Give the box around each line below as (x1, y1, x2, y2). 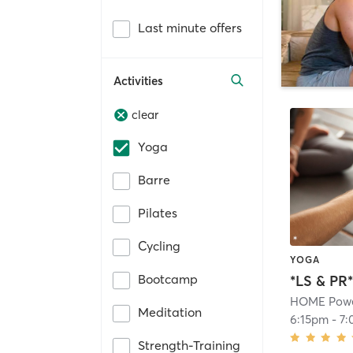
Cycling (138, 238, 180, 255)
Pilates (138, 205, 177, 221)
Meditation (138, 304, 202, 321)
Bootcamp (138, 271, 198, 288)
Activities (113, 72, 163, 88)
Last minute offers (138, 19, 242, 35)
